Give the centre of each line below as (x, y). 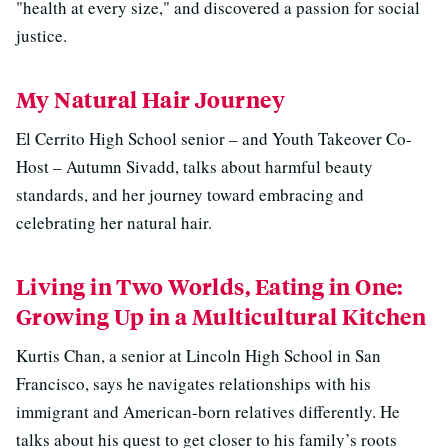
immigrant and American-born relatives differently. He (208, 411)
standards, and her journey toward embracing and (190, 194)
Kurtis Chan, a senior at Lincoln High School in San (198, 355)
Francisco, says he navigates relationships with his (193, 383)
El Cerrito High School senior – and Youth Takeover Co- (214, 138)
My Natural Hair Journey (151, 99)
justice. (41, 35)
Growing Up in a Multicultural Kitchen (221, 316)
